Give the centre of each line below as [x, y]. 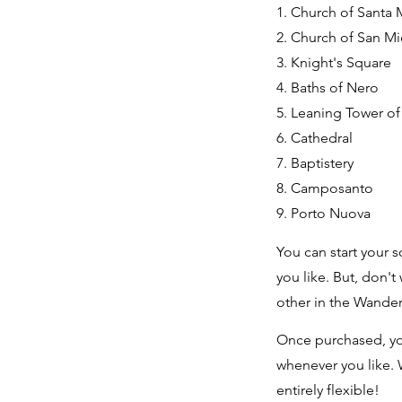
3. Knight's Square [336, 62]
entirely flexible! [330, 390]
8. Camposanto [327, 188]
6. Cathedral [316, 138]
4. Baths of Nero [329, 87]
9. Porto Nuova [323, 213]
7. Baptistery [317, 163]
